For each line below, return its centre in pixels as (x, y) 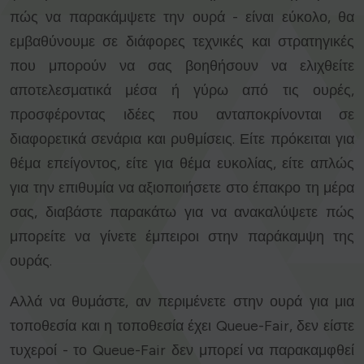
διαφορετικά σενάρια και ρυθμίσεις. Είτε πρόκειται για (182, 139)
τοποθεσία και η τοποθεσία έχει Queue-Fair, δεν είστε (182, 326)
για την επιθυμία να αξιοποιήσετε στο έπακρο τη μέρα (182, 188)
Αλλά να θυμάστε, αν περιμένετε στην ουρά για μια (182, 302)
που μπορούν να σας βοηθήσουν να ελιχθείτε (182, 66)
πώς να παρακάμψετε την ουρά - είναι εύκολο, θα (182, 17)
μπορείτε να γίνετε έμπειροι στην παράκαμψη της (182, 237)
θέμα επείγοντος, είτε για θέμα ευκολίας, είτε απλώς (182, 164)
